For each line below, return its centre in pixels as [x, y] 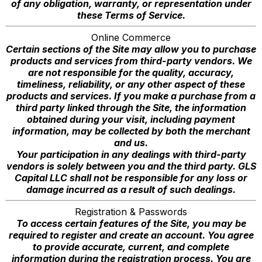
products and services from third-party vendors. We [131, 61]
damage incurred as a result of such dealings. [131, 189]
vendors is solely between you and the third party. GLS [131, 166]
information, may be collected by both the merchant [131, 131]
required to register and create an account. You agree [131, 235]
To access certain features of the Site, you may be [131, 223]
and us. [131, 143]
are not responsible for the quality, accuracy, [131, 73]
